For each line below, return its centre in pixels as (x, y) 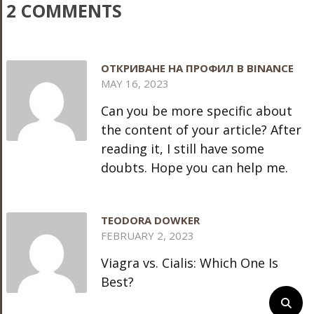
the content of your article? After (201, 129)
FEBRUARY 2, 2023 (147, 235)
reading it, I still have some (182, 148)
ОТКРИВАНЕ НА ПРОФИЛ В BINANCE (197, 68)
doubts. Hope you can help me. (194, 167)
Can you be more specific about (196, 110)
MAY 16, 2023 (135, 83)
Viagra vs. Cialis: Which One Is (189, 262)
